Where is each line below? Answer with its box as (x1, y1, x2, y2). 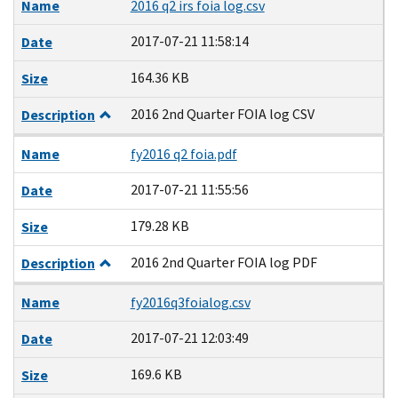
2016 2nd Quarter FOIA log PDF (130, 252, 317, 272)
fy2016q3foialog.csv (130, 292, 251, 312)
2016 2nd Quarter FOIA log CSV (130, 104, 314, 123)
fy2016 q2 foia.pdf (130, 144, 237, 163)
